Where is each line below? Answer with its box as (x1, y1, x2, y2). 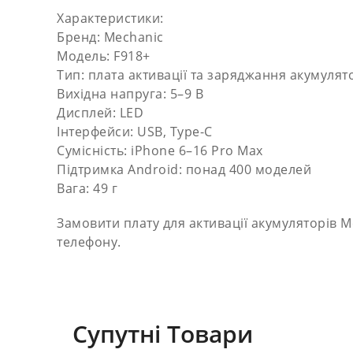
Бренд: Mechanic (57, 28, 164, 46)
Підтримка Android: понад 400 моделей (57, 161, 311, 178)
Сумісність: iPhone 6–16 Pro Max (57, 142, 263, 159)
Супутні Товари (72, 318, 253, 350)
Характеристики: (57, 9, 164, 27)
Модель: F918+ (57, 47, 150, 65)
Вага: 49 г (57, 180, 117, 197)
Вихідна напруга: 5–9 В (57, 85, 203, 102)
